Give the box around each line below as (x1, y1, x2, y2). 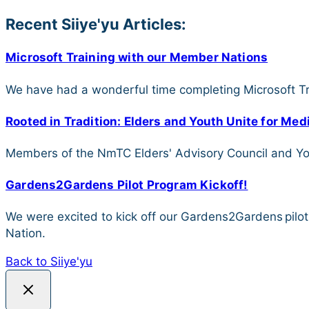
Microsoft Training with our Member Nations (6, 50, 268, 65)
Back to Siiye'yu (6, 255, 92, 269)
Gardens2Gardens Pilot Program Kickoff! (6, 177, 248, 192)
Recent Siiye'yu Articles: (6, 14, 186, 33)
